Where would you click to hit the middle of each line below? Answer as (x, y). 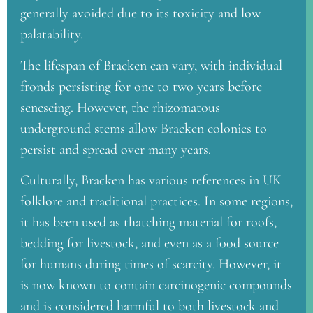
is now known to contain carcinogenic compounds (156, 285)
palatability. (52, 35)
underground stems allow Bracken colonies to (144, 128)
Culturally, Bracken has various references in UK (151, 180)
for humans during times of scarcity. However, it (151, 264)
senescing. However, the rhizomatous (120, 107)
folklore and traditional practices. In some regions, (156, 201)
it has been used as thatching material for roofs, (148, 222)
